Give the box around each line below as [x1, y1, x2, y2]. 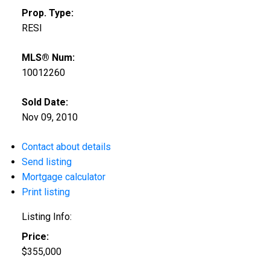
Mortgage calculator [21, 171, 105, 183]
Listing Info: [21, 211, 72, 223]
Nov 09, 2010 [21, 111, 78, 124]
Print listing [21, 186, 70, 198]
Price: [21, 231, 49, 243]
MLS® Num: [21, 52, 75, 64]
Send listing [21, 156, 72, 168]
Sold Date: [21, 96, 68, 108]
